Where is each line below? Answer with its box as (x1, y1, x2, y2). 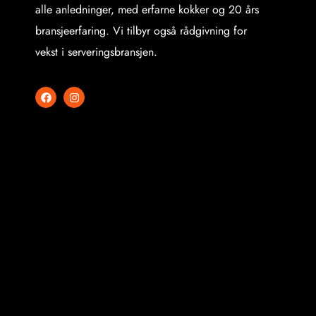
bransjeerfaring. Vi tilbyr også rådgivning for (35, 23, 247, 39)
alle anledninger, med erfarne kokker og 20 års (35, 1, 259, 18)
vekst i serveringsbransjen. (35, 44, 157, 61)
